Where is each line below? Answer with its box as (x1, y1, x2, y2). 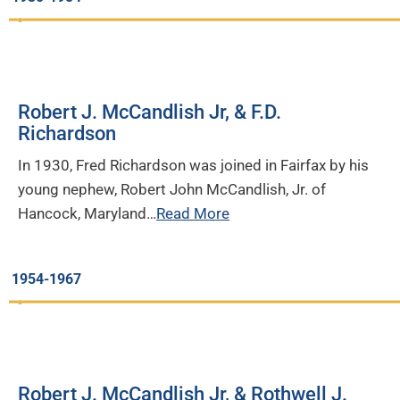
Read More (156, 204, 229, 222)
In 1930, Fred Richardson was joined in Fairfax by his (18, 155, 369, 174)
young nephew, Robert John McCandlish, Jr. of (18, 179, 326, 198)
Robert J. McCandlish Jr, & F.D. (18, 100, 281, 123)
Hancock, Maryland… (18, 204, 156, 222)
